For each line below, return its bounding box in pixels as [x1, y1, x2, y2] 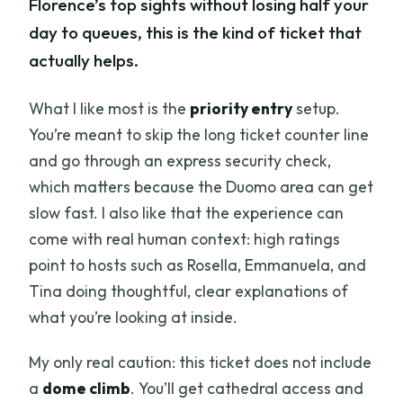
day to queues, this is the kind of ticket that [29, 21, 363, 43]
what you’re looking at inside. [29, 306, 238, 327]
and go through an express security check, [29, 149, 332, 171]
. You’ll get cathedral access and [130, 377, 364, 399]
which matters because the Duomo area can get [29, 175, 374, 197]
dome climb [42, 377, 131, 399]
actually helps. [29, 49, 139, 71]
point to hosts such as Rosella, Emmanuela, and [29, 254, 367, 275]
